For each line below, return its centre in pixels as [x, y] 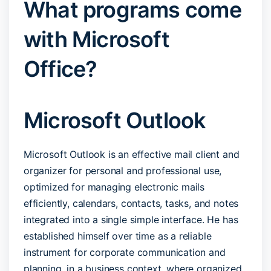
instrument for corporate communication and [125, 252]
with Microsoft [96, 39]
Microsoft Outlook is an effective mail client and [132, 154]
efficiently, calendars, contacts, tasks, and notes [131, 203]
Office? [60, 69]
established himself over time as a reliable [118, 236]
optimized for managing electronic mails [114, 187]
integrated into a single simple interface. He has [131, 219]
